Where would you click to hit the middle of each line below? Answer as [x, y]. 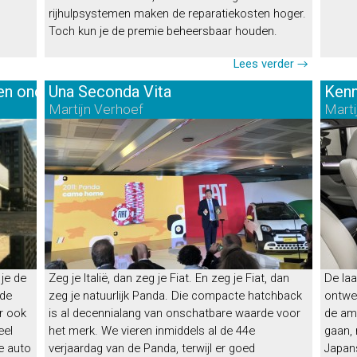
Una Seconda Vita [110, 92]
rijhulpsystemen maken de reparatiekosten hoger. [177, 14]
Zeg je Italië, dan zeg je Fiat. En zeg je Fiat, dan [169, 278]
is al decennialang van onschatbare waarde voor [175, 313]
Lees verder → [271, 64]
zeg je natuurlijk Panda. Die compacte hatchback [175, 296]
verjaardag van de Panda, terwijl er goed [152, 348]
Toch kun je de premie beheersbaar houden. [163, 31]
